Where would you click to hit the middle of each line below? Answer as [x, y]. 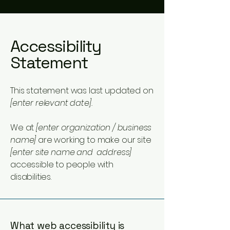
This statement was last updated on [82, 91]
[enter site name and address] [71, 152]
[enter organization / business [94, 128]
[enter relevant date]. [51, 103]
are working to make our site [94, 140]
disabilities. [31, 177]
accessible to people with [62, 165]
